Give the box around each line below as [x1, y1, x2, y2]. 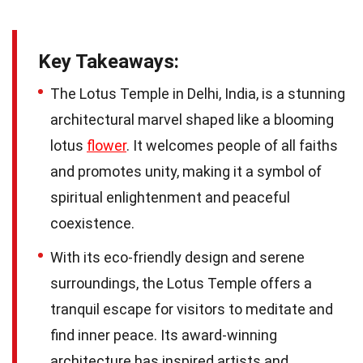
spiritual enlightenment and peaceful [50, 188, 290, 206]
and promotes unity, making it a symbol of [50, 162, 322, 180]
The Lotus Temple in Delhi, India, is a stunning [50, 84, 345, 102]
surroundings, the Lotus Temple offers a [50, 274, 312, 292]
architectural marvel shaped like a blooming [50, 110, 334, 128]
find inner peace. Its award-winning [50, 326, 277, 344]
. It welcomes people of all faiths [126, 136, 338, 154]
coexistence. [50, 214, 135, 232]
